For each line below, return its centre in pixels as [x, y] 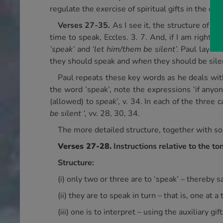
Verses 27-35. [85, 25]
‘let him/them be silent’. [135, 49]
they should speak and [91, 61]
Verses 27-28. [85, 146]
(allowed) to [73, 102]
